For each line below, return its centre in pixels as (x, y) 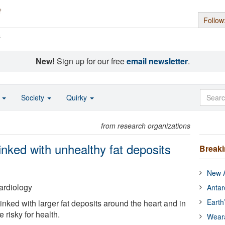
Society (34, 97)
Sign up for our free (90, 61)
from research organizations (146, 126)
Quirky (78, 97)
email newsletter (157, 61)
